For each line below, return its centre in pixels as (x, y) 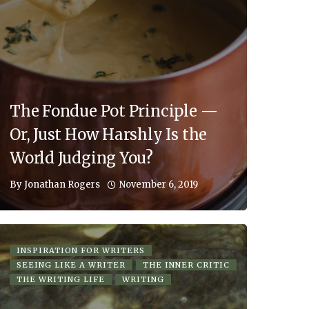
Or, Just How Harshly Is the (109, 134)
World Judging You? (82, 158)
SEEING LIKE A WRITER (71, 265)
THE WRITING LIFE (61, 279)
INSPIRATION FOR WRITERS (81, 250)
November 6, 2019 (159, 184)
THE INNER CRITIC (186, 265)
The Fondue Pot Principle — (114, 111)
